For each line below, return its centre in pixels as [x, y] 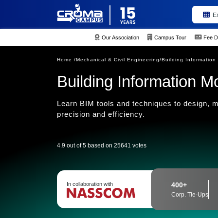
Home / [66, 60]
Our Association [121, 37]
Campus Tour [171, 37]
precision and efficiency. [101, 114]
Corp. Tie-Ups [190, 195]
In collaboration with [90, 184]
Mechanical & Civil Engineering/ [119, 60]
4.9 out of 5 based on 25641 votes [102, 145]
